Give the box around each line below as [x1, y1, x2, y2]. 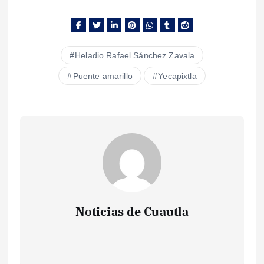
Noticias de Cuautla [75, 203, 189, 219]
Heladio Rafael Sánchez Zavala [75, 50, 195, 60]
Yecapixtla [158, 71, 197, 81]
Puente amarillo [72, 71, 133, 81]
